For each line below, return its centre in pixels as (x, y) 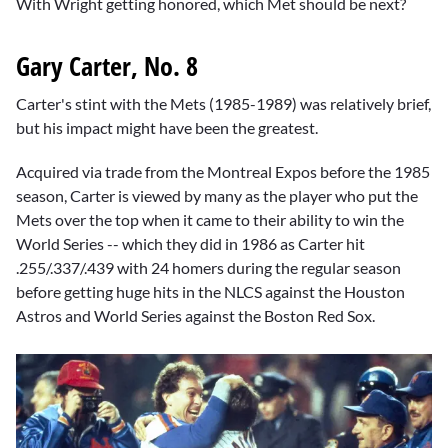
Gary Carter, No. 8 (107, 65)
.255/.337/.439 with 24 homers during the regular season (208, 268)
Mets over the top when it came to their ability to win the (210, 220)
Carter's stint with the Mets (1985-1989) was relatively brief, (223, 104)
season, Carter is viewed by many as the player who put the (217, 196)
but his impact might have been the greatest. (167, 128)
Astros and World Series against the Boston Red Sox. (195, 316)
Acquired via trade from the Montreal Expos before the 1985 (223, 172)
